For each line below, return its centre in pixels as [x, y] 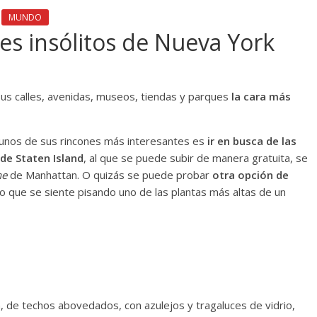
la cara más [261, 96]
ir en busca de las [252, 140]
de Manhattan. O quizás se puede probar [110, 174]
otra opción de [250, 174]
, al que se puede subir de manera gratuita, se [196, 157]
